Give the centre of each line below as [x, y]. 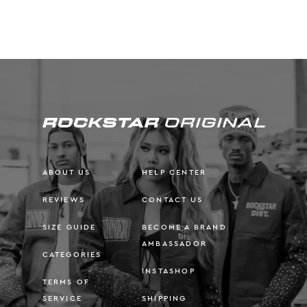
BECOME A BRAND [184, 227]
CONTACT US [172, 199]
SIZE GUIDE [69, 227]
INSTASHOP [168, 271]
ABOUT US [66, 172]
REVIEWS [63, 199]
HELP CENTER [174, 172]
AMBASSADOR [174, 243]
